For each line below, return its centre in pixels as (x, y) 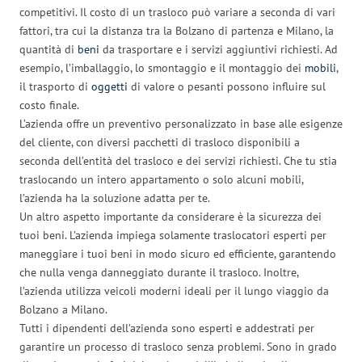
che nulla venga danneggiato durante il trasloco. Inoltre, (159, 272)
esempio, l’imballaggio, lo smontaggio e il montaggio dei (162, 67)
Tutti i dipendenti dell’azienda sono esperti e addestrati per (167, 328)
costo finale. (49, 105)
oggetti (109, 86)
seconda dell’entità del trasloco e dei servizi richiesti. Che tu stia (178, 160)
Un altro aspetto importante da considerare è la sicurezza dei (170, 216)
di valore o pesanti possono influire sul (227, 86)
